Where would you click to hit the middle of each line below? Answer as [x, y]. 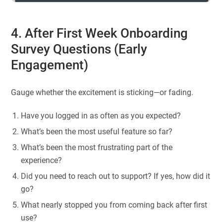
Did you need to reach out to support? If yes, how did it [116, 176]
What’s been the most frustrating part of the [97, 148]
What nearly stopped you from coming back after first [114, 205]
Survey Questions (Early [79, 49]
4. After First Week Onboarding [100, 33]
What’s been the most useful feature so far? [97, 132]
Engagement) [50, 65]
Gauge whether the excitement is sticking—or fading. [102, 93]
